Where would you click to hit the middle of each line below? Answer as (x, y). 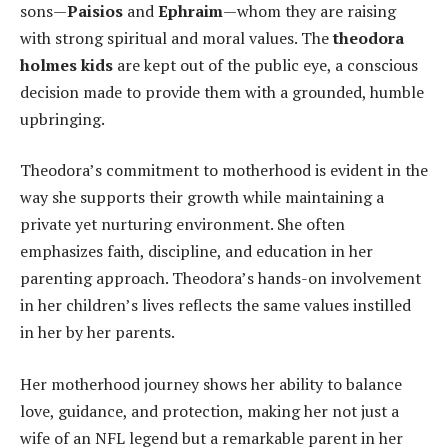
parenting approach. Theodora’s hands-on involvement (220, 278)
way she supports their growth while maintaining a (202, 197)
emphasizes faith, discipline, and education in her (196, 251)
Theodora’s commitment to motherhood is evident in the (224, 170)
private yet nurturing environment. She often (182, 224)
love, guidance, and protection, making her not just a (209, 410)
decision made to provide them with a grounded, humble (222, 91)
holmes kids (66, 64)
